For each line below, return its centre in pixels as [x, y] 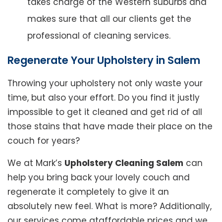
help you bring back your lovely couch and [99, 178]
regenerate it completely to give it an [88, 192]
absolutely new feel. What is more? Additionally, [110, 206]
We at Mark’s [36, 163]
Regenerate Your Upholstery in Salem [104, 60]
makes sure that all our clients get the [109, 19]
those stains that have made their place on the [110, 127]
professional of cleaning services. [99, 36]
